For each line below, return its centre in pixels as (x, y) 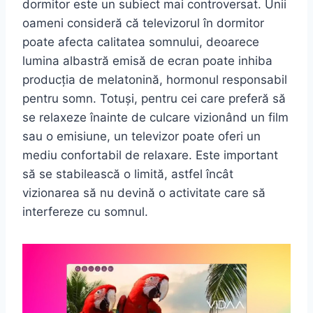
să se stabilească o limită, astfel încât (128, 174)
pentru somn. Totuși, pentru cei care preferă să (154, 98)
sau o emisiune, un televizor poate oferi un (141, 136)
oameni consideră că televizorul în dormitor (143, 23)
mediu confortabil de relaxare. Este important (150, 155)
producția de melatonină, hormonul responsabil (155, 79)
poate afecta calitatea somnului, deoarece (141, 42)
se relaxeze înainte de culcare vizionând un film (155, 117)
